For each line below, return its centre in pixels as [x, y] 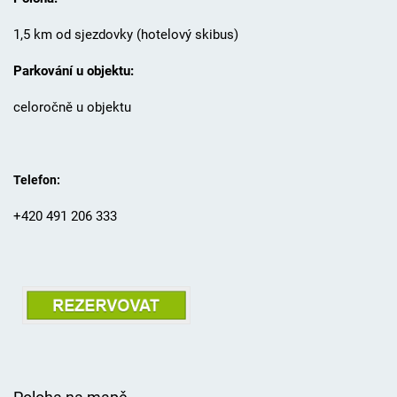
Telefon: [36, 180]
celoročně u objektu [72, 108]
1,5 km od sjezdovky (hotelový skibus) [125, 35]
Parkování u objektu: [73, 71]
